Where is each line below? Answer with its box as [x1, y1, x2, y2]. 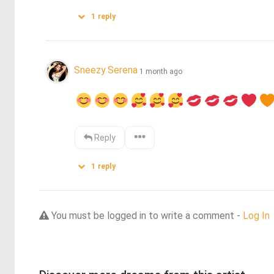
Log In [243, 209, 270, 221]
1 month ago [139, 67, 182, 76]
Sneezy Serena [74, 64, 138, 76]
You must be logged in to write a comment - [49, 209, 243, 221]
